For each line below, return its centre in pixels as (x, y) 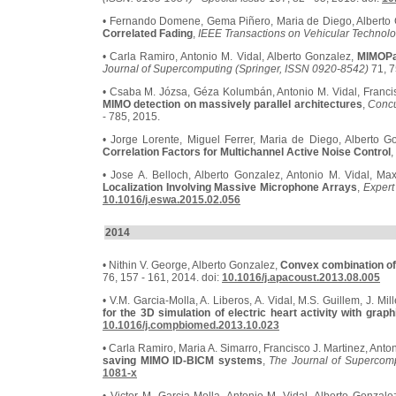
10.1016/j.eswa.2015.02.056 (171, 200)
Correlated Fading (148, 34)
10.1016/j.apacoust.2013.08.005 (301, 278)
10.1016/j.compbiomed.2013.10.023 (191, 325)
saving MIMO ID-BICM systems (183, 361)
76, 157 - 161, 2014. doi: (162, 278)
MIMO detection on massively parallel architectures (232, 104)
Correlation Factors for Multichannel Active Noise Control (247, 152)
